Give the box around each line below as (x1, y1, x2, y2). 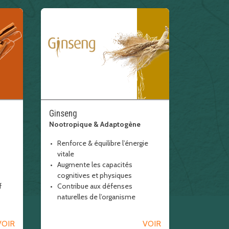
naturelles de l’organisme (57, 192, 135, 201)
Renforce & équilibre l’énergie (57, 139, 148, 148)
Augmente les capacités (57, 160, 132, 169)
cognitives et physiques (57, 171, 132, 180)
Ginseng (49, 108, 77, 119)
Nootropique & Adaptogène (49, 120, 141, 129)
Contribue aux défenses (57, 181, 132, 191)
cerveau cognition (57, 203, 115, 212)
